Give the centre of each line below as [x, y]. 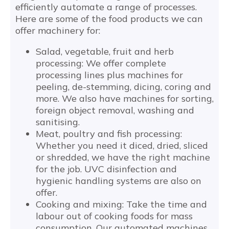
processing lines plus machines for [109, 75]
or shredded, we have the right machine [123, 157]
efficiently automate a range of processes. [106, 7]
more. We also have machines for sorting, [125, 98]
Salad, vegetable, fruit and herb [105, 51]
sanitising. [58, 122]
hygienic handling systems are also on [119, 181]
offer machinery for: [58, 30]
